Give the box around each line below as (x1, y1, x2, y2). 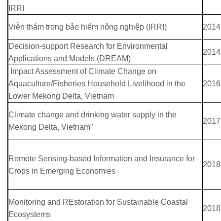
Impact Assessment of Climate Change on (8, 67, 156, 76)
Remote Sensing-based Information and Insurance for (8, 154, 195, 163)
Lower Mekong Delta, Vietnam (8, 92, 116, 101)
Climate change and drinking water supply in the (8, 110, 177, 119)
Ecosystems (8, 210, 53, 219)
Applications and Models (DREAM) (8, 54, 131, 63)
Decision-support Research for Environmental (8, 42, 168, 51)
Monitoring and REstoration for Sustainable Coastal (8, 198, 188, 207)
